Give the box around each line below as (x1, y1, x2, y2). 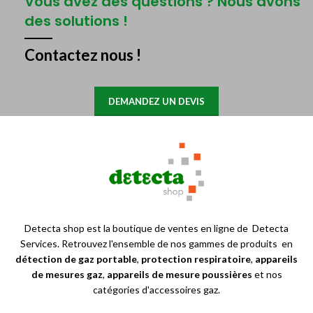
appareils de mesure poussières (106, 268, 254, 281)
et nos (254, 268, 282, 281)
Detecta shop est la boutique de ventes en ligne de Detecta (24, 222, 289, 235)
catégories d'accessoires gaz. (93, 284, 220, 296)
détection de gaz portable (15, 253, 137, 265)
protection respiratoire (141, 253, 251, 265)
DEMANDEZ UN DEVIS (108, 96, 205, 107)
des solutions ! (24, 11, 128, 31)
